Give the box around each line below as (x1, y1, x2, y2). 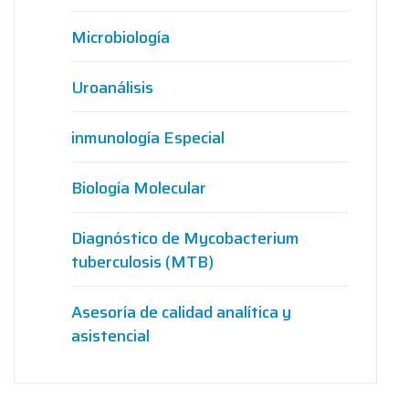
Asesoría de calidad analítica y (71, 299, 291, 325)
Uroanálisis (71, 75, 153, 100)
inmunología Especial (71, 125, 225, 151)
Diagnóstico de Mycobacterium (71, 225, 299, 251)
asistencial (71, 323, 150, 349)
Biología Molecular (71, 175, 206, 201)
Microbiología (71, 25, 170, 50)
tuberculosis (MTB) (71, 249, 214, 275)
